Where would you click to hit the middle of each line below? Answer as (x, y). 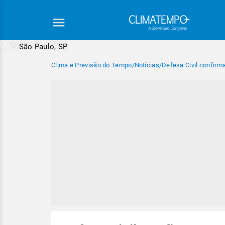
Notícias (147, 65)
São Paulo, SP (43, 47)
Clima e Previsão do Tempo (92, 65)
